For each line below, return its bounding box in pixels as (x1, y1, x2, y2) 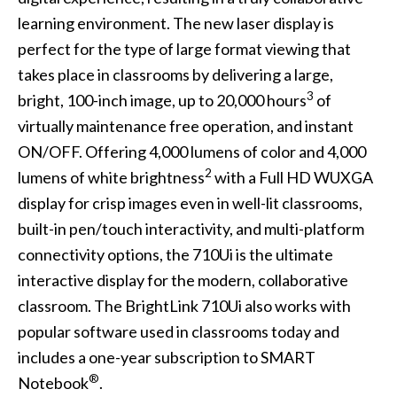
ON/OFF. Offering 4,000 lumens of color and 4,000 (17, 142, 366, 162)
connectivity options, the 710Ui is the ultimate (17, 245, 333, 265)
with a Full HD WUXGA (211, 167, 373, 188)
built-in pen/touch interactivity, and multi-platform (17, 219, 364, 239)
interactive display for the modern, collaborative (17, 270, 348, 291)
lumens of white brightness (17, 167, 205, 188)
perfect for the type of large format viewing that (17, 39, 351, 59)
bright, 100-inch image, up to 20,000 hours (17, 90, 307, 111)
